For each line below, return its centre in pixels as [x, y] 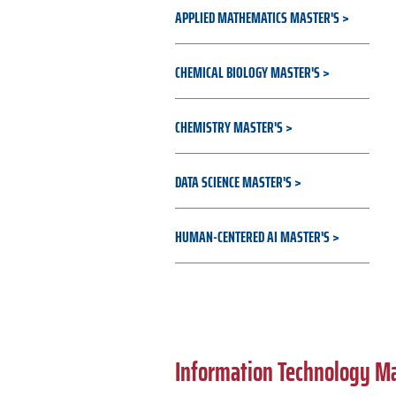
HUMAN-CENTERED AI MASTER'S [252, 237]
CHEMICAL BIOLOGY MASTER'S [247, 72]
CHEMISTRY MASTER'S [228, 127]
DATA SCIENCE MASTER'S [233, 182]
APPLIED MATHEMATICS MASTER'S [257, 18]
